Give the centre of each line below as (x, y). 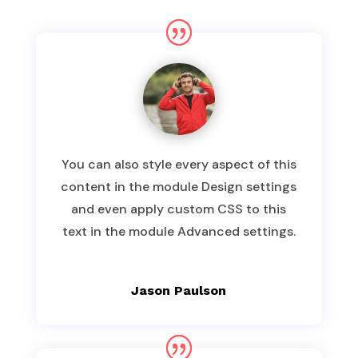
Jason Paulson (179, 291)
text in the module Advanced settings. (179, 232)
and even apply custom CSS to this (179, 209)
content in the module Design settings (179, 187)
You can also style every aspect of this (179, 165)
